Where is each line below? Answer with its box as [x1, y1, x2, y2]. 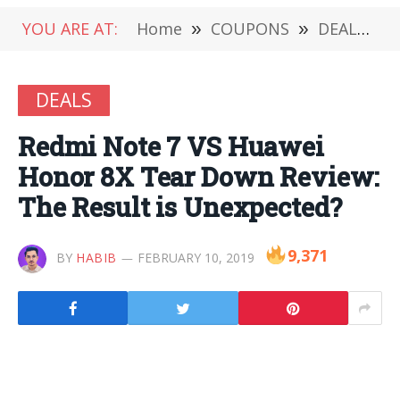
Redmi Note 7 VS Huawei [18, 129, 324, 163]
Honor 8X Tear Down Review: [18, 160, 380, 194]
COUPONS [211, 18, 289, 39]
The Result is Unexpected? [18, 190, 342, 224]
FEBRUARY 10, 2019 [137, 249, 254, 266]
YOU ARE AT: [22, 18, 118, 39]
